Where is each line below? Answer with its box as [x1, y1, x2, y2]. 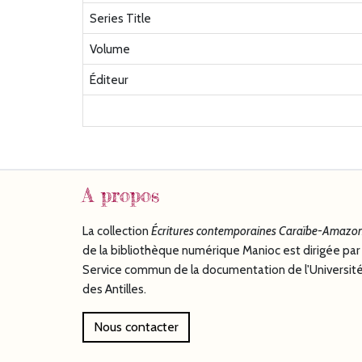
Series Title [90, 11, 151, 27]
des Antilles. [82, 281, 146, 297]
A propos [82, 183, 159, 208]
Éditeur [90, 72, 128, 88]
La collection [82, 223, 151, 239]
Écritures [151, 223, 196, 239]
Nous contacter [94, 319, 179, 335]
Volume [90, 41, 130, 57]
